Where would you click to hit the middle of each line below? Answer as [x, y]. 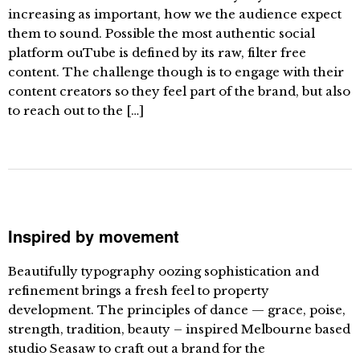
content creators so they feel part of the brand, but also [179, 91]
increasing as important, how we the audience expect [175, 14]
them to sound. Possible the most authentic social [162, 33]
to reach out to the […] [76, 110]
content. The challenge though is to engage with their [176, 72]
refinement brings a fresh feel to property [139, 290]
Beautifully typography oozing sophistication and [164, 271]
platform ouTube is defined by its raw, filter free [157, 53]
